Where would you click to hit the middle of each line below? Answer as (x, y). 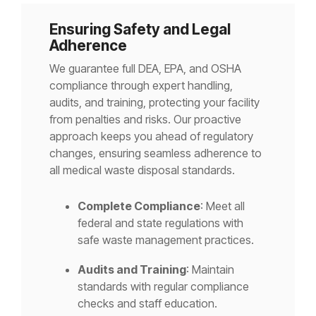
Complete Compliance (139, 206)
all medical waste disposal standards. (142, 170)
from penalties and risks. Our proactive (145, 120)
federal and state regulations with (160, 223)
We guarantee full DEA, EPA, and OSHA (145, 69)
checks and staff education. (147, 304)
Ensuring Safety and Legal (140, 30)
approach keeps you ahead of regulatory (151, 136)
